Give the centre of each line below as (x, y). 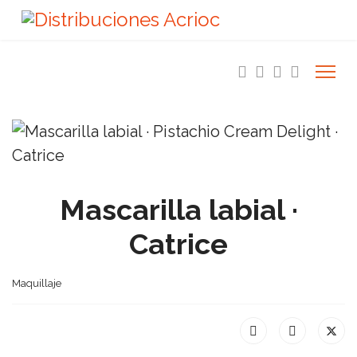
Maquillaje (37, 283)
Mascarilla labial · (178, 210)
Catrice (178, 244)
